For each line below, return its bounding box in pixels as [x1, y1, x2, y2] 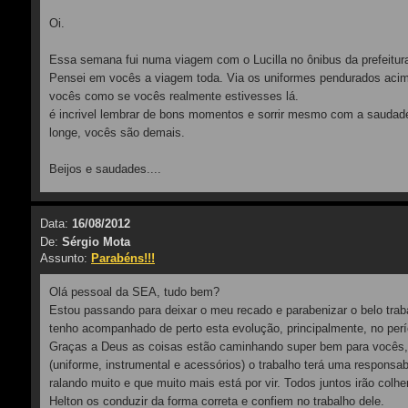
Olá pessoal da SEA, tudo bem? [49, 285, 219, 299]
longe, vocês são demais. [49, 126, 185, 139]
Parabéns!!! [91, 251, 155, 265]
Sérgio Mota [62, 235, 130, 249]
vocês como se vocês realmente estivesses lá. [49, 89, 299, 103]
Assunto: [40, 251, 91, 265]
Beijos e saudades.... [49, 162, 161, 176]
